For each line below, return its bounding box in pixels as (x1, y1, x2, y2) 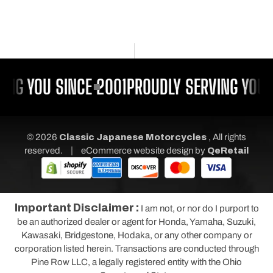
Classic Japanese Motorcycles (59, 132, 207, 142)
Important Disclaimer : (14, 202, 141, 214)
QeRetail (207, 146, 249, 155)
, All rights (208, 132, 246, 142)
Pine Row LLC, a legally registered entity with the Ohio (31, 257, 242, 267)
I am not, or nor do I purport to (140, 204, 259, 213)
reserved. (24, 146, 65, 155)
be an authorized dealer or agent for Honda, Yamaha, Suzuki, (17, 217, 256, 227)
